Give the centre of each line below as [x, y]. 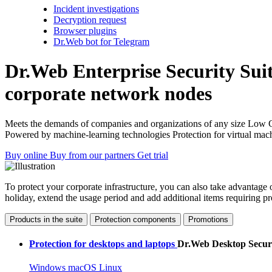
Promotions [208, 219]
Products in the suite [46, 219]
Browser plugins [85, 31]
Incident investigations [96, 9]
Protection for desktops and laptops [103, 244]
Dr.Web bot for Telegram [101, 42]
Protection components [135, 219]
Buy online [26, 155]
